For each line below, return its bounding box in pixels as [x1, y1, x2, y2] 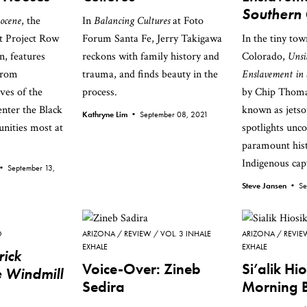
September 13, [8, 162, 55, 173]
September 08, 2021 [140, 109, 208, 120]
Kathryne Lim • [82, 109, 140, 120]
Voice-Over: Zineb [82, 259, 201, 279]
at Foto [170, 14, 204, 28]
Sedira [82, 277, 125, 297]
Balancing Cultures [94, 14, 170, 28]
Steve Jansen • [242, 180, 299, 191]
